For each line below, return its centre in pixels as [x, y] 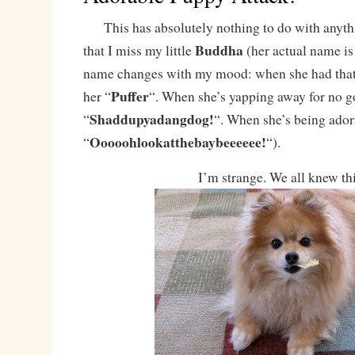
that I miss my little [139, 50]
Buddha [219, 50]
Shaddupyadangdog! [151, 119]
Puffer [130, 96]
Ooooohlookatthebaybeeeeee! [177, 142]
